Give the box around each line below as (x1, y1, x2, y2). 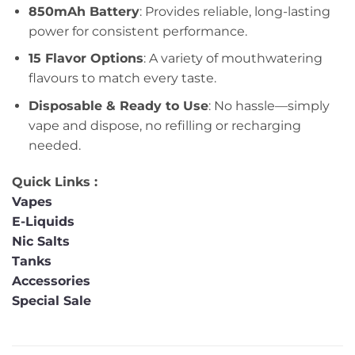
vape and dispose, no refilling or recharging (28, 117, 301, 133)
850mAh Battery (28, 3, 139, 19)
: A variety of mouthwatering (143, 51, 323, 67)
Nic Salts (12, 233, 70, 249)
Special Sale (12, 292, 91, 308)
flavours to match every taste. (28, 71, 216, 86)
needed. (28, 137, 81, 153)
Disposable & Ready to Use (28, 97, 208, 113)
